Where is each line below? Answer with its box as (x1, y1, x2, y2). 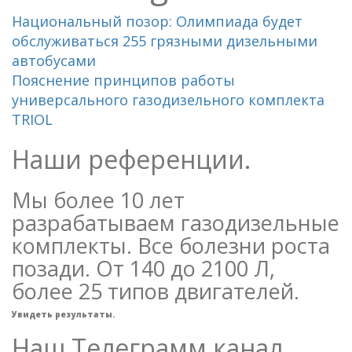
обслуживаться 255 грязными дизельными (12, 31, 317, 50)
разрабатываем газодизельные (12, 207, 339, 237)
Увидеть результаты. (12, 308, 115, 320)
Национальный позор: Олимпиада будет (12, 11, 302, 31)
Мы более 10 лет (12, 185, 185, 214)
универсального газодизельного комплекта (12, 90, 324, 109)
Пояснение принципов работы (12, 70, 235, 90)
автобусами (12, 50, 96, 70)
